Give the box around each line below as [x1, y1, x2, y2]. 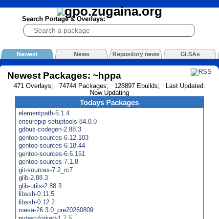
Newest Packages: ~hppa [7, 70, 121, 81]
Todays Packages [80, 98, 139, 107]
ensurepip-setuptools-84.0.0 [19, 117, 97, 125]
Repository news [112, 51, 159, 58]
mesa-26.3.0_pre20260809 [19, 206, 94, 214]
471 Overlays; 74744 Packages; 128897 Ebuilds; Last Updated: [14, 82, 205, 90]
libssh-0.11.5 [19, 190, 55, 198]
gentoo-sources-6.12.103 [19, 133, 89, 141]
